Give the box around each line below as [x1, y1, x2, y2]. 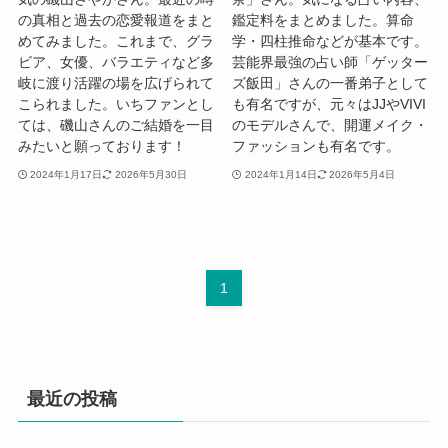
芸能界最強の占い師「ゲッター [232, 54, 429, 71]
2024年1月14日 [244, 168, 317, 180]
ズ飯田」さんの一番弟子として [232, 75, 429, 92]
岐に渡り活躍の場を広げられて [17, 75, 214, 92]
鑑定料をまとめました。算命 [232, 12, 415, 29]
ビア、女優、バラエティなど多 [17, 54, 214, 71]
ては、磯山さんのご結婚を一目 [17, 117, 214, 134]
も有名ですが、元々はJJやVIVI [232, 96, 427, 113]
